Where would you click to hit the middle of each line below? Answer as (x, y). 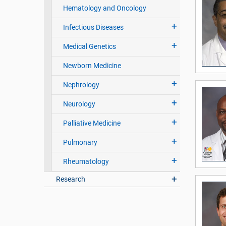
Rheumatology (86, 162)
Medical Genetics (89, 47)
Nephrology (81, 85)
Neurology (79, 104)
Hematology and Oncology (104, 8)
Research (71, 179)
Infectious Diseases (93, 27)
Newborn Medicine (92, 66)
